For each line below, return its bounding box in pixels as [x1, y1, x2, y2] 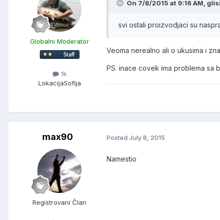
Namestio [107, 154, 137, 163]
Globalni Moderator [30, 37, 89, 46]
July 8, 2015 [129, 134, 165, 142]
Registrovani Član [32, 198, 86, 207]
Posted [107, 134, 129, 142]
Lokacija [38, 79, 64, 87]
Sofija [63, 79, 81, 87]
